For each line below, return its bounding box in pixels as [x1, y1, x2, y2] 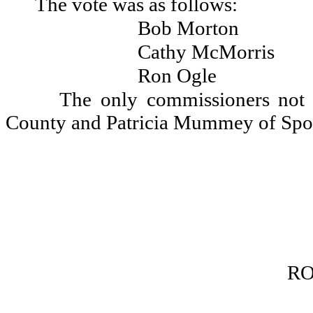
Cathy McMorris [138, 41, 275, 63]
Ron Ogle [138, 64, 217, 87]
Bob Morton [138, 17, 239, 39]
